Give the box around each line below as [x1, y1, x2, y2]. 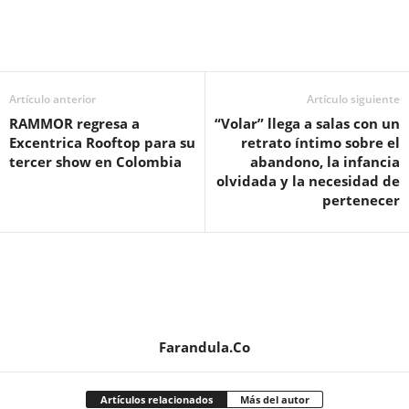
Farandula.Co [159, 337, 250, 356]
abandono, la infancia [250, 152, 400, 171]
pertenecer [322, 190, 400, 209]
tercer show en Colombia [9, 152, 182, 171]
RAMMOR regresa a [9, 113, 140, 132]
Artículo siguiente [307, 90, 400, 107]
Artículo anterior [9, 90, 96, 107]
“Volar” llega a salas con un [215, 113, 400, 132]
